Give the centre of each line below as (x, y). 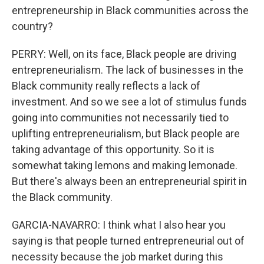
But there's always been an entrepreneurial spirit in (129, 181)
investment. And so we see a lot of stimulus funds (129, 101)
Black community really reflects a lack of (106, 85)
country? (32, 26)
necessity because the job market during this (118, 256)
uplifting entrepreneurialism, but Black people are (126, 133)
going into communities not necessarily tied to (120, 117)
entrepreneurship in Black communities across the (130, 10)
